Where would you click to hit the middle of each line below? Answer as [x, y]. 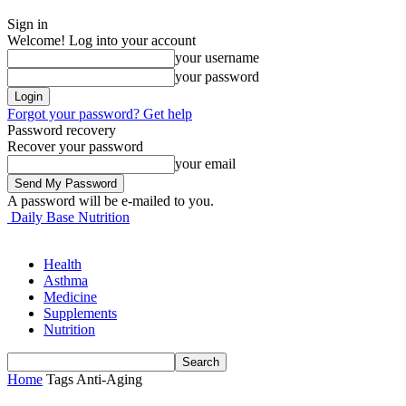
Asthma [66, 280]
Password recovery [62, 130]
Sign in [28, 24]
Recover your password [75, 146]
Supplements [80, 313]
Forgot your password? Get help [100, 114]
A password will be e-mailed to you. [111, 201]
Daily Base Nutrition [70, 217]
